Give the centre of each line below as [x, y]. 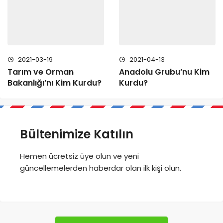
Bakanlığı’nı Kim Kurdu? [55, 83]
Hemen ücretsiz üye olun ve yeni [79, 156]
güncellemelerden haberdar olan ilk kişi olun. [101, 168]
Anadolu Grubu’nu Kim [164, 72]
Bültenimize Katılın [77, 134]
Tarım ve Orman [41, 72]
